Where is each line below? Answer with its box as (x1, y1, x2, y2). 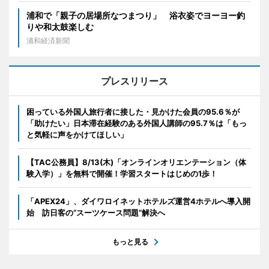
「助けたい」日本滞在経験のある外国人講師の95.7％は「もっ (26, 118, 247, 128)
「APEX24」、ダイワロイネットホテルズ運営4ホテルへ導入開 (26, 196, 250, 206)
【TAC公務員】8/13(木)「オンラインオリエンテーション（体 (26, 157, 246, 167)
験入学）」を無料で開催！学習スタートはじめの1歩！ (26, 168, 217, 178)
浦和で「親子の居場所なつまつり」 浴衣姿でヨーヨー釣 (26, 10, 245, 20)
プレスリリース (101, 74, 168, 87)
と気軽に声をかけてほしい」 (26, 129, 128, 139)
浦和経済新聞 (26, 35, 70, 45)
